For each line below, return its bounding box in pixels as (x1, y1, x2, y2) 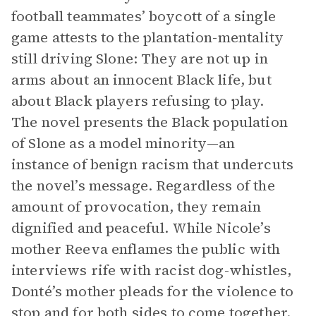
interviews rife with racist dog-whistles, (11, 260, 292, 280)
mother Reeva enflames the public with (11, 239, 281, 259)
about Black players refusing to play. (11, 91, 265, 111)
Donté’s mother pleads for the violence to (11, 281, 294, 301)
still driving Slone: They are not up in (11, 49, 268, 68)
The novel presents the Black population (11, 112, 288, 132)
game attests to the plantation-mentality (11, 28, 284, 47)
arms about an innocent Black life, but (11, 70, 272, 90)
